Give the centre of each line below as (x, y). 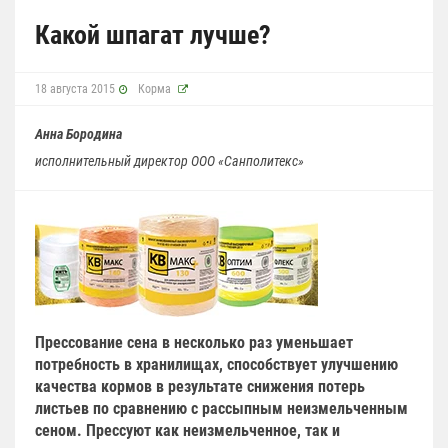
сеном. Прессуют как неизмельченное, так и (187, 430)
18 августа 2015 (75, 88)
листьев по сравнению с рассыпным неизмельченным (221, 408)
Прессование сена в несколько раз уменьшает (194, 342)
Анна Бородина (78, 133)
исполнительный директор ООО (126, 160)
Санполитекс (261, 160)
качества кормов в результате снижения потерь (200, 386)
